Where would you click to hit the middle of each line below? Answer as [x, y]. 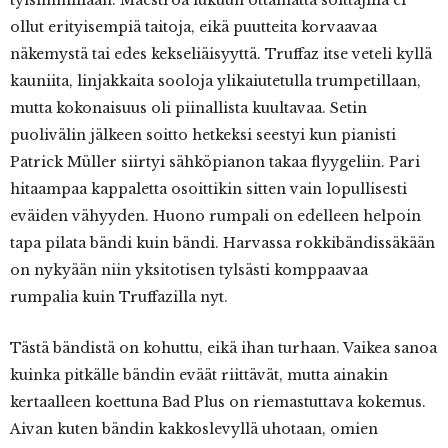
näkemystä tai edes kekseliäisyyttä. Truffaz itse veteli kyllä [221, 54]
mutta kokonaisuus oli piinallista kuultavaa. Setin [188, 108]
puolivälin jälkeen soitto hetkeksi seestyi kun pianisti [203, 135]
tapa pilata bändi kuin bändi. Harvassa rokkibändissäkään [222, 243]
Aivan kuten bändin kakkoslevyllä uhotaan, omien [194, 429]
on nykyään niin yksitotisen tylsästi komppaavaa [189, 270]
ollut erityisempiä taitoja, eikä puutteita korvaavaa [193, 27]
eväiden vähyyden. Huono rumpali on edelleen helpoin [215, 216]
